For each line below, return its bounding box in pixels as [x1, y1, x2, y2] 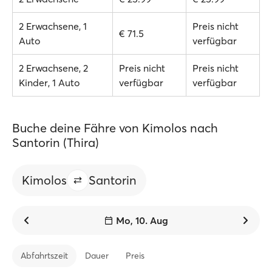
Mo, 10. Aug [116, 214, 168, 226]
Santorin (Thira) [12, 135, 99, 150]
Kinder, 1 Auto [19, 76, 80, 89]
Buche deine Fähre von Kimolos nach [12, 120, 218, 135]
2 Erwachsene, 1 [19, 20, 87, 32]
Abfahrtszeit [21, 250, 68, 261]
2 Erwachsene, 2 [19, 62, 88, 74]
